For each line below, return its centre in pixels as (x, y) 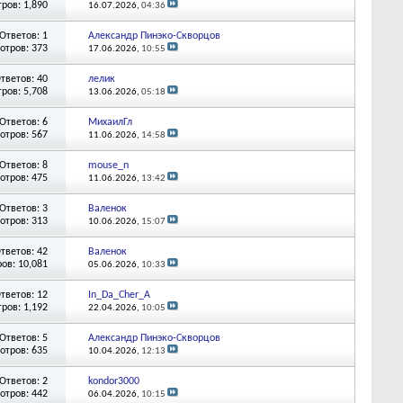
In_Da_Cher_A (119, 295)
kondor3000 (113, 381)
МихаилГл (110, 122)
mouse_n (108, 165)
